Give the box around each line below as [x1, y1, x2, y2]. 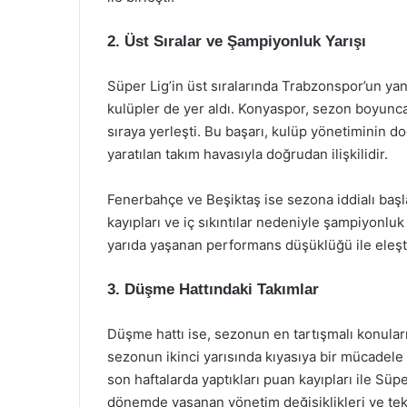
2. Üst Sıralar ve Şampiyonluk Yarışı [107, 33, 366, 50]
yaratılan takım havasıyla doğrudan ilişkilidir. [107, 145, 388, 163]
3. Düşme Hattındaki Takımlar [107, 281, 319, 298]
